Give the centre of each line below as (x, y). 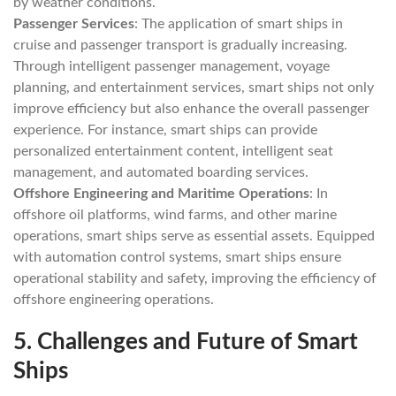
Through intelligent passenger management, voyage (171, 66)
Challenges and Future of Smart (198, 342)
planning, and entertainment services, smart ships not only (194, 88)
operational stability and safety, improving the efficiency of (195, 278)
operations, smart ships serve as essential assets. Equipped (194, 236)
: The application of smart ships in (239, 24)
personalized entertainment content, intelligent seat (173, 151)
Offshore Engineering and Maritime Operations (161, 194)
